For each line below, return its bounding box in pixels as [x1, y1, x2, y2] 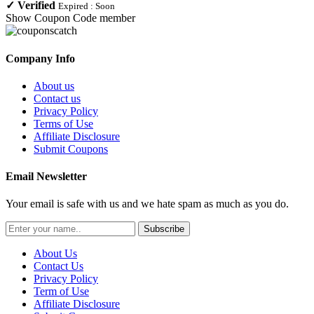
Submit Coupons [34, 142, 108, 155]
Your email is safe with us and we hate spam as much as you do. [6, 198, 289, 210]
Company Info [6, 52, 75, 64]
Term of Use [34, 285, 89, 298]
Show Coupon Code [6, 12, 97, 25]
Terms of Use [34, 117, 93, 130]
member [100, 12, 135, 25]
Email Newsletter [6, 170, 87, 183]
